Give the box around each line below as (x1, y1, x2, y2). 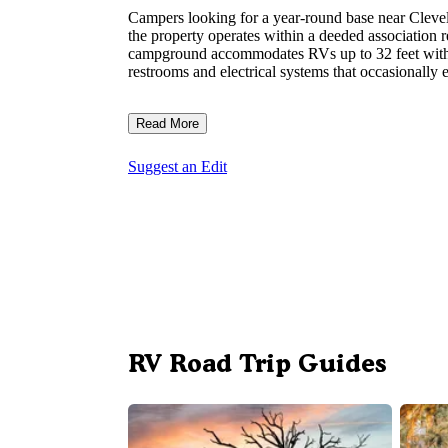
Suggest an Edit (128, 158, 227, 176)
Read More (136, 116, 199, 132)
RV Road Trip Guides (128, 348, 387, 379)
